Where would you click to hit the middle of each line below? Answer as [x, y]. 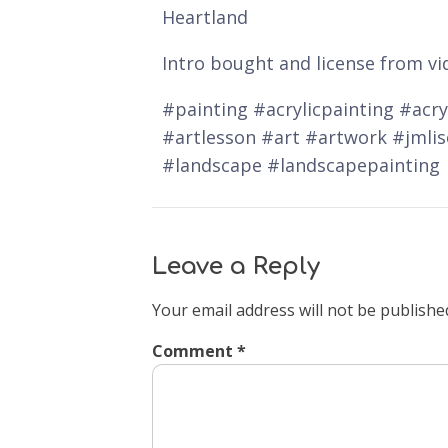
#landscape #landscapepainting [301, 165]
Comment [194, 351]
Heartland [205, 17]
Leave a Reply [236, 266]
